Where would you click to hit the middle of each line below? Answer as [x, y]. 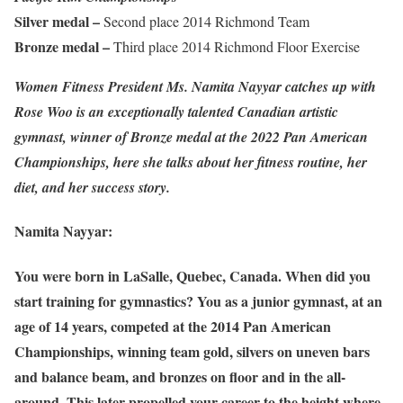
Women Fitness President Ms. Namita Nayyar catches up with [195, 87]
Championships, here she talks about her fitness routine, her [191, 162]
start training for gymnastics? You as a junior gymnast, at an [198, 300]
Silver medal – [57, 22]
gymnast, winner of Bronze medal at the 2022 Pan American [191, 137]
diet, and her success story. [92, 188]
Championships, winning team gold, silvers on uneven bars [192, 351]
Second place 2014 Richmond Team [205, 22]
